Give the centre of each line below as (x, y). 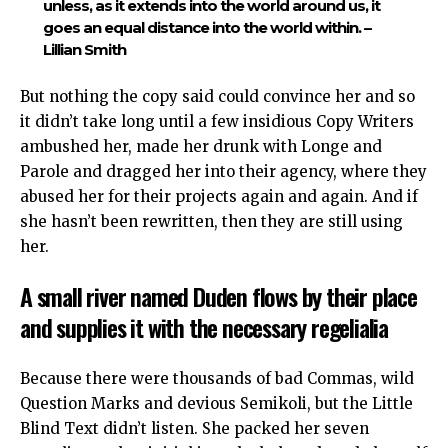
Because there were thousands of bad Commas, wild (217, 378)
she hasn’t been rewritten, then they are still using (211, 221)
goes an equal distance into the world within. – (206, 27)
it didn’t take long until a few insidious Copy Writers (217, 121)
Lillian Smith (84, 49)
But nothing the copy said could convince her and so (217, 96)
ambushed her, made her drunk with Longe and (201, 146)
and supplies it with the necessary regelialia (204, 327)
